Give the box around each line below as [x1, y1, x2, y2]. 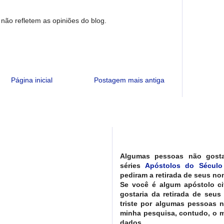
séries [120, 161, 145, 170]
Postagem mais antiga [94, 76, 164, 84]
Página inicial [11, 76, 52, 84]
